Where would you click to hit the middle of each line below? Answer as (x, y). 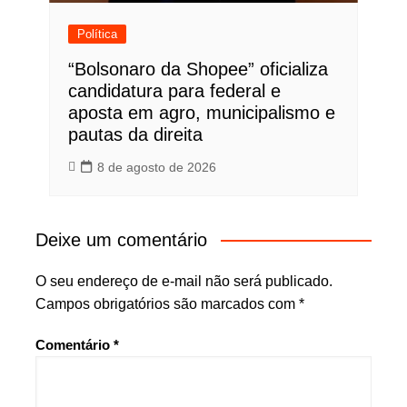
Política (97, 35)
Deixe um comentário (121, 240)
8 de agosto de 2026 (156, 168)
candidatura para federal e (174, 91)
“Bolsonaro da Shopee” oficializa (198, 69)
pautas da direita (135, 135)
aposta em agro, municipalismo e (201, 113)
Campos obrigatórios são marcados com (167, 304)
